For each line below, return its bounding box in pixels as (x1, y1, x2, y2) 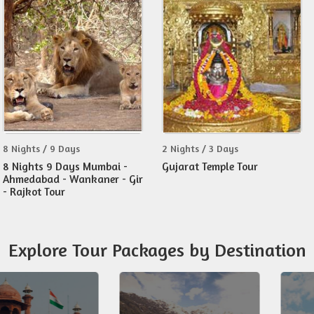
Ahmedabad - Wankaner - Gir (3, 172, 143, 186)
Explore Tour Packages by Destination (8, 239, 306, 261)
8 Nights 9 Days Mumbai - (3, 160, 128, 173)
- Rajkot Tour (3, 185, 65, 198)
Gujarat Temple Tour (162, 160, 258, 173)
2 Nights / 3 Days (162, 142, 238, 154)
